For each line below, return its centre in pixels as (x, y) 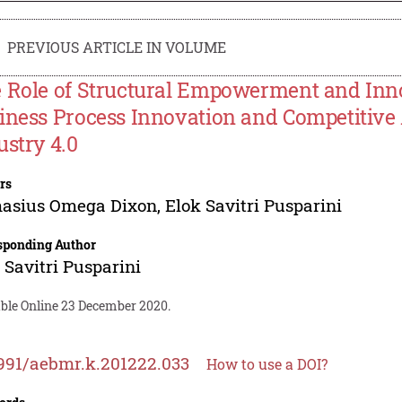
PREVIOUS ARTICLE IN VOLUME (117, 47)
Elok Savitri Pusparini (254, 205)
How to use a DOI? (267, 363)
